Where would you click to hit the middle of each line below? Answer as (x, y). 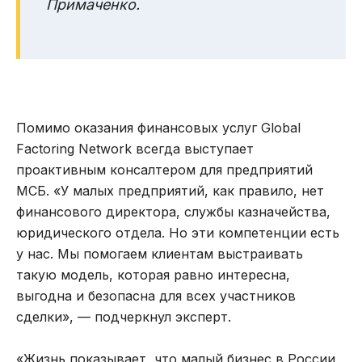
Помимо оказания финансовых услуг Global (158, 128)
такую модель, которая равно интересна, (153, 275)
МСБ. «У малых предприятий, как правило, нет (170, 191)
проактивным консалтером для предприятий (164, 170)
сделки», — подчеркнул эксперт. (124, 317)
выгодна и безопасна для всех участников (156, 296)
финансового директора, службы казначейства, (173, 212)
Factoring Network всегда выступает (135, 149)
